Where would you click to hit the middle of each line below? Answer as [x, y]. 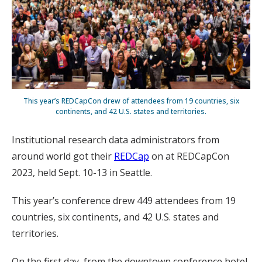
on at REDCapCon [189, 156]
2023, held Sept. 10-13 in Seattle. [82, 173]
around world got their [63, 156]
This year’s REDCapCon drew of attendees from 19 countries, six [131, 101]
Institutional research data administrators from [116, 140]
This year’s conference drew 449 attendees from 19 [124, 201]
